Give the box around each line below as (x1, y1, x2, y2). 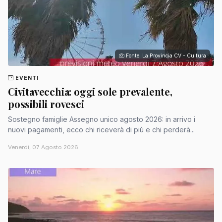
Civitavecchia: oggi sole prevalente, (8, 85, 172, 99)
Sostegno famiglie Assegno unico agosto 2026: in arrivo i (8, 115, 195, 124)
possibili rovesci (8, 97, 84, 111)
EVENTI (15, 74, 39, 81)
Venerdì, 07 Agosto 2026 (8, 144, 78, 151)
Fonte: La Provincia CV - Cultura (126, 52, 206, 59)
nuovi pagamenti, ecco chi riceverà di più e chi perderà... (8, 125, 195, 134)
